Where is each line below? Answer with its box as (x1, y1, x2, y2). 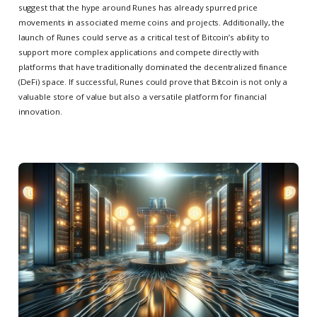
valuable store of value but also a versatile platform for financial (18, 91, 267, 103)
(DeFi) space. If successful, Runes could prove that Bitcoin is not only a (18, 76, 288, 88)
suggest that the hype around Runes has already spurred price (18, 2, 258, 13)
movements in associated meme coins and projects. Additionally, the (18, 17, 285, 28)
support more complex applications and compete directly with (18, 47, 259, 58)
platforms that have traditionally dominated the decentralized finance (18, 62, 287, 73)
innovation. (18, 106, 62, 117)
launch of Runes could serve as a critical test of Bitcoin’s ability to (18, 32, 270, 43)
